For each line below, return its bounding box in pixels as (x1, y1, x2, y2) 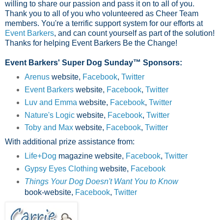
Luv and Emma (24, 98, 77, 107)
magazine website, (58, 152, 124, 161)
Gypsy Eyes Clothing (24, 165, 98, 173)
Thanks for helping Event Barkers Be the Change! (5, 38, 177, 47)
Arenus (24, 72, 52, 81)
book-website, (24, 188, 75, 197)
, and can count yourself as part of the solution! (54, 28, 215, 37)
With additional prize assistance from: (5, 137, 135, 146)
